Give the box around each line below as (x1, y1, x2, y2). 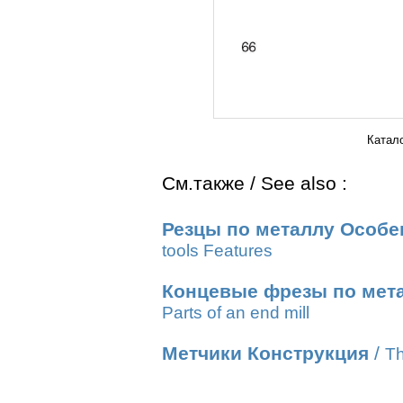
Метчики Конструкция (162, 343, 369, 364)
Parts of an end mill (162, 303, 309, 322)
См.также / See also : (162, 173, 347, 194)
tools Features (162, 241, 273, 260)
